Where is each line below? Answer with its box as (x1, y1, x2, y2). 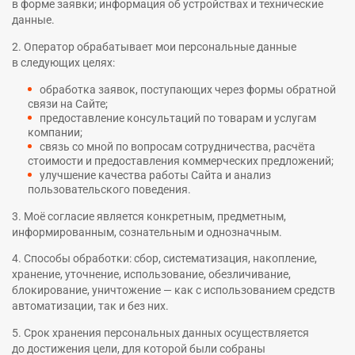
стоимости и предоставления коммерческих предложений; (28, 154, 334, 167)
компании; (28, 125, 82, 139)
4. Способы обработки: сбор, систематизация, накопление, (12, 252, 317, 265)
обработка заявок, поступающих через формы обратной (40, 82, 336, 96)
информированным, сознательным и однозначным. (12, 225, 282, 239)
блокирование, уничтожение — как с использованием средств (12, 284, 335, 297)
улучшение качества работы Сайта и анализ (40, 168, 271, 181)
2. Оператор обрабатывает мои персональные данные (12, 40, 296, 53)
